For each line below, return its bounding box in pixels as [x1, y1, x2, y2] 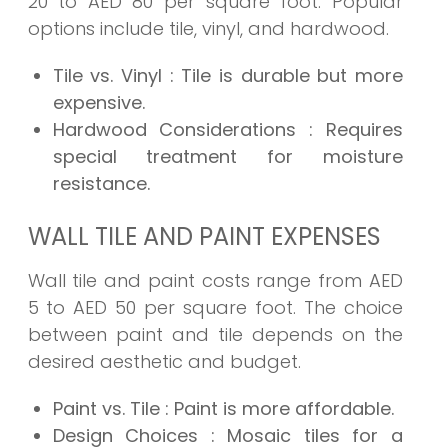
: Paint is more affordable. [164, 396, 394, 422]
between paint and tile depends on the [27, 322, 403, 348]
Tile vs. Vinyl [52, 63, 170, 89]
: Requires [309, 117, 404, 143]
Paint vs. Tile [52, 396, 165, 422]
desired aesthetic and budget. [27, 349, 301, 375]
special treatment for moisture [52, 144, 403, 170]
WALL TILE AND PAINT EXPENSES [27, 220, 381, 254]
